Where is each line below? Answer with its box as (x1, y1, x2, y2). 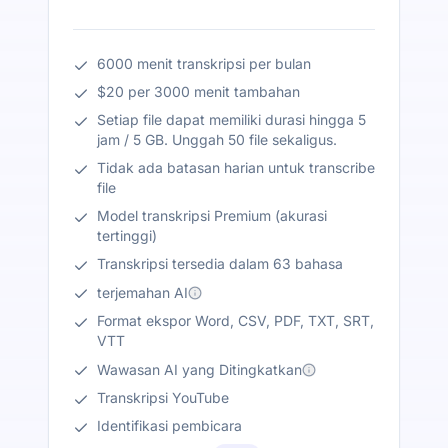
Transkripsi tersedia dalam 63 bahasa (97, 254, 343, 272)
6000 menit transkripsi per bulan (97, 54, 311, 72)
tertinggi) (97, 226, 157, 244)
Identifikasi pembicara (97, 417, 242, 435)
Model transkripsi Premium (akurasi (97, 206, 327, 224)
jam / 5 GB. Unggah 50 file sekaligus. (97, 130, 337, 148)
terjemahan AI (97, 283, 188, 301)
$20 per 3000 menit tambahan (97, 82, 300, 100)
